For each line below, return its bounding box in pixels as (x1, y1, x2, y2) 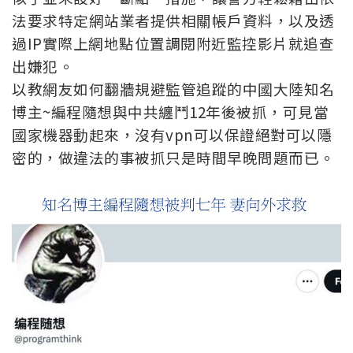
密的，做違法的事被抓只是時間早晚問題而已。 (12, 146, 335, 168)
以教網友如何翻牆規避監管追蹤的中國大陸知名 (12, 77, 335, 99)
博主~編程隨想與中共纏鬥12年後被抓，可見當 (12, 100, 329, 122)
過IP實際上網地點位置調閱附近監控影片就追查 (12, 32, 334, 54)
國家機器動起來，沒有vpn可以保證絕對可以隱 (12, 123, 332, 145)
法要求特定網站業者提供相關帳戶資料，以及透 (12, 9, 335, 31)
